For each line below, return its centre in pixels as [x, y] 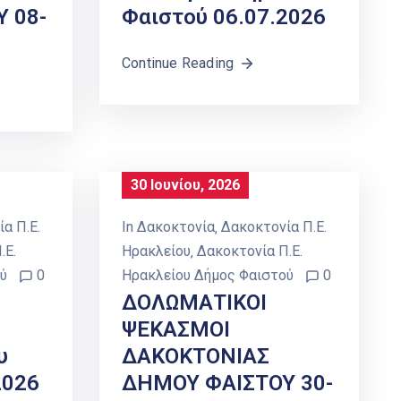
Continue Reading [178, 64]
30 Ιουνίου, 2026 [185, 185]
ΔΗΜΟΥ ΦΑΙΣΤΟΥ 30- [227, 384]
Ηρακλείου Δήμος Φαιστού [208, 276]
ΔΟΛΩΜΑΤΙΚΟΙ [194, 303]
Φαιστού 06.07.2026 [224, 17]
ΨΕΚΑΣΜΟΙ [176, 330]
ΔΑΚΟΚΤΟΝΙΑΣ [196, 357]
